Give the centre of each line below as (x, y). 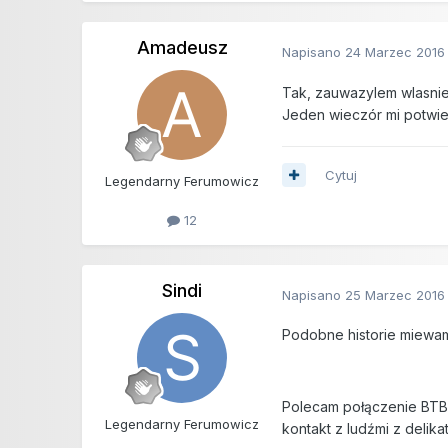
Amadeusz (182, 48)
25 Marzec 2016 (395, 294)
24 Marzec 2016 (395, 51)
